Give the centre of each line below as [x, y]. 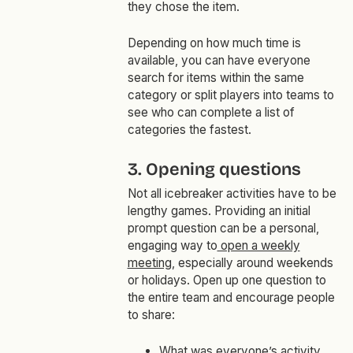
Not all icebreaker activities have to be [232, 194]
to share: [151, 315]
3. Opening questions [214, 170]
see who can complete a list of [211, 113]
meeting [149, 263]
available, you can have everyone [219, 61]
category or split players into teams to [230, 95]
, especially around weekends [252, 263]
